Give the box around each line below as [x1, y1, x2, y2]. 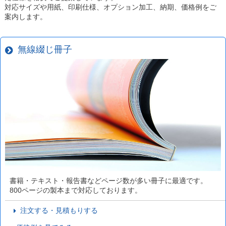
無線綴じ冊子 [12, 44, 72, 55]
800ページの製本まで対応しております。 [9, 186, 142, 194]
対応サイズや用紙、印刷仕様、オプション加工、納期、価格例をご [4, 3, 216, 12]
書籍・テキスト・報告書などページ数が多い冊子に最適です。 [9, 176, 207, 185]
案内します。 [4, 13, 47, 21]
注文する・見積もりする [16, 206, 98, 214]
